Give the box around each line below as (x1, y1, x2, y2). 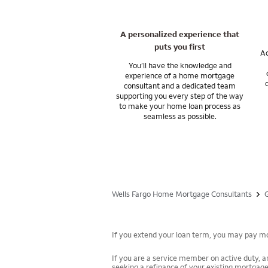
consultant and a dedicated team (124, 81, 236, 91)
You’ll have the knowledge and (128, 60, 232, 71)
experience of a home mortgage (125, 71, 235, 81)
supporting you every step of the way (116, 91, 244, 101)
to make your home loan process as (119, 101, 241, 111)
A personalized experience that (120, 29, 240, 40)
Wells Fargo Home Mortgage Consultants (112, 189, 252, 199)
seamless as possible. (143, 111, 217, 121)
